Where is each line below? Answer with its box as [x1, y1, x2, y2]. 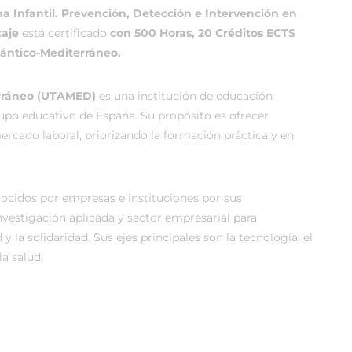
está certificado [19, 26, 110, 40]
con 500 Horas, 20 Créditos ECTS [110, 26, 295, 40]
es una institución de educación [96, 89, 273, 103]
